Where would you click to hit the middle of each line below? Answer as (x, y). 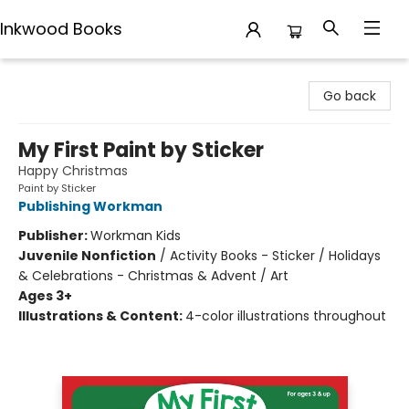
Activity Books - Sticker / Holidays (275, 256)
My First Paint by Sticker (141, 150)
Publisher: (54, 236)
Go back (350, 96)
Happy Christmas (73, 171)
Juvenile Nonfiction (87, 256)
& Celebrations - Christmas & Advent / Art (153, 276)
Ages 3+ (45, 296)
